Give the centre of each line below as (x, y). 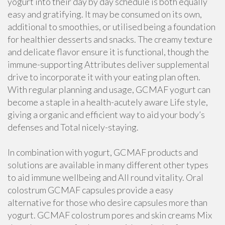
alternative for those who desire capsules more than (107, 202)
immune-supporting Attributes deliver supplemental (108, 64)
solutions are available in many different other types (108, 165)
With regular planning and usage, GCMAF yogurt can (109, 89)
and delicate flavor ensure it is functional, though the (108, 52)
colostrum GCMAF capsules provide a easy (90, 190)
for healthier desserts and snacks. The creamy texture (110, 39)
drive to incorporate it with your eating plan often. (104, 77)
